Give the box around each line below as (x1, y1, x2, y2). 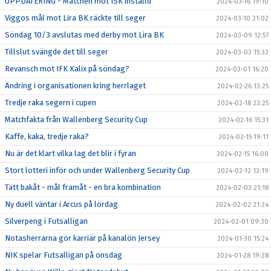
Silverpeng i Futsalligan (5, 217, 88, 226)
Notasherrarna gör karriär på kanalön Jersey (5, 233, 160, 243)
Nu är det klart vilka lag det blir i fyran (5, 149, 136, 158)
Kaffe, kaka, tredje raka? (5, 132, 89, 141)
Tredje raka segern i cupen (5, 98, 96, 107)
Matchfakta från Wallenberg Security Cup (5, 115, 148, 124)
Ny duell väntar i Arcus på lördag (5, 200, 118, 209)
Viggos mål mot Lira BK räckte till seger (5, 13, 146, 22)
